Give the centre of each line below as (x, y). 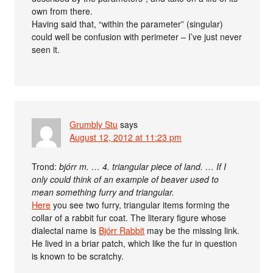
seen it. (46, 50)
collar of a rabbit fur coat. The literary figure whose (129, 218)
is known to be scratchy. (78, 256)
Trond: (46, 167)
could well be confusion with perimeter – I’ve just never (137, 37)
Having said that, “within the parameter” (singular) (128, 24)
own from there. (62, 11)
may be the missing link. (192, 231)
